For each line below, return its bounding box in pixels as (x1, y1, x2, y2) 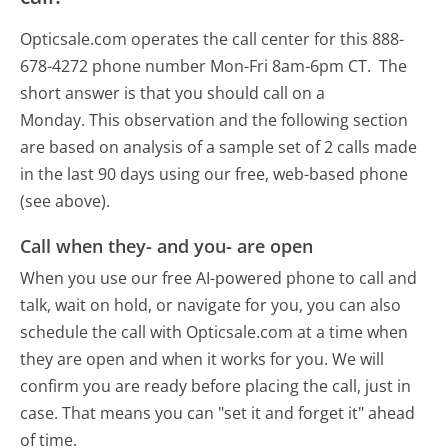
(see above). (20, 189, 111, 212)
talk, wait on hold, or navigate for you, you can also (20, 293, 402, 316)
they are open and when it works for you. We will (20, 347, 385, 370)
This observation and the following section (89, 108, 409, 131)
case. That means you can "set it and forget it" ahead (20, 401, 416, 424)
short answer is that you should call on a (20, 81, 326, 104)
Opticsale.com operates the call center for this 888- (20, 27, 405, 50)
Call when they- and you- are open (20, 234, 314, 259)
